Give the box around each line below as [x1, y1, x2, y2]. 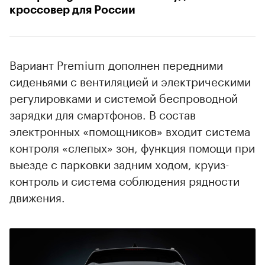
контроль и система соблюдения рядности [9, 170, 240, 189]
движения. [9, 187, 65, 205]
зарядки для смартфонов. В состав [9, 104, 196, 122]
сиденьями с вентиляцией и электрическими [9, 71, 251, 89]
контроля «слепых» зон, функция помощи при [9, 137, 255, 156]
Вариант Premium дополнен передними [9, 54, 223, 73]
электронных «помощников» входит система [9, 121, 250, 139]
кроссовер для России [9, 4, 135, 15]
